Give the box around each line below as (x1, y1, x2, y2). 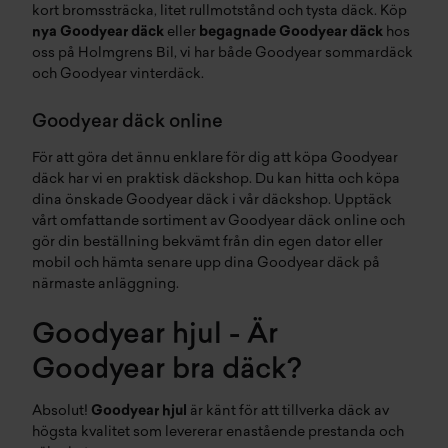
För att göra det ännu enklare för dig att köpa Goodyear (32, 151, 398, 166)
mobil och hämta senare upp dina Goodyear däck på (32, 256, 380, 271)
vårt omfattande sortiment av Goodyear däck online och (32, 214, 405, 229)
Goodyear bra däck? (32, 357, 301, 385)
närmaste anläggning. (32, 277, 179, 292)
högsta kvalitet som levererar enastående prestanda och (32, 425, 404, 440)
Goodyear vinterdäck (60, 67, 201, 82)
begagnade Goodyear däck (199, 25, 383, 40)
